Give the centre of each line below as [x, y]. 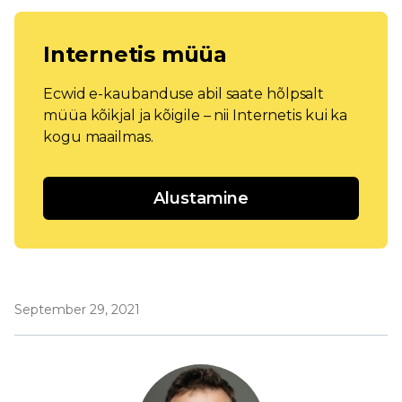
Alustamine [201, 198]
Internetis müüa [135, 54]
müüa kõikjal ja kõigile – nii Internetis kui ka [196, 115]
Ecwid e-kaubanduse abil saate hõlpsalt [184, 94]
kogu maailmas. [98, 137]
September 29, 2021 [77, 310]
